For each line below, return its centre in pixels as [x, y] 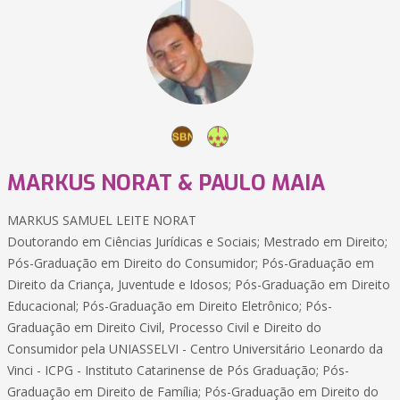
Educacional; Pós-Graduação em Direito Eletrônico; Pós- [170, 306]
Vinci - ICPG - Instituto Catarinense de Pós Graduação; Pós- [178, 370]
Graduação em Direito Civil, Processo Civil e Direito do [164, 327]
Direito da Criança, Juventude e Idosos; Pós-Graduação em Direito [199, 284]
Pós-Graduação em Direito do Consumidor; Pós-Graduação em [191, 263]
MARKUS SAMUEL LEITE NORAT [102, 220]
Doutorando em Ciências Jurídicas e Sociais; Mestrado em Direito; [197, 242]
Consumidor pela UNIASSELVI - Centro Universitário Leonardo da [195, 349]
